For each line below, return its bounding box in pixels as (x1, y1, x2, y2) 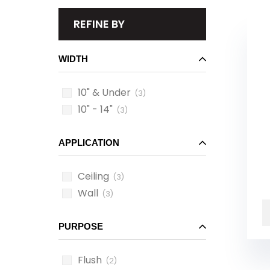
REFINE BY (74, 16, 125, 31)
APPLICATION (58, 137, 119, 148)
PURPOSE (58, 221, 103, 231)
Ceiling (78, 169, 109, 183)
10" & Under (78, 86, 131, 99)
